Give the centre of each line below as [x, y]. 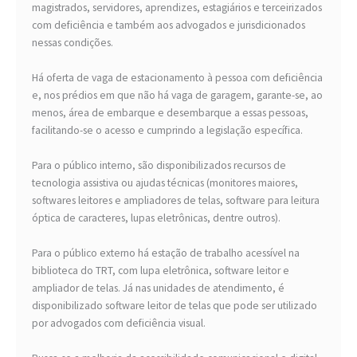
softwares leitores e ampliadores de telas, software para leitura [176, 201]
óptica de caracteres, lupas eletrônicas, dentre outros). [156, 218]
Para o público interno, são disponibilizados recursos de [159, 166]
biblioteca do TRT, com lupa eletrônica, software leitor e [161, 271]
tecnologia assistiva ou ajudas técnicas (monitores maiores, [165, 183]
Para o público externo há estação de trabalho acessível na [166, 253]
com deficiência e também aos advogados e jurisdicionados [169, 25]
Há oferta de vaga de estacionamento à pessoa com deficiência [177, 78]
